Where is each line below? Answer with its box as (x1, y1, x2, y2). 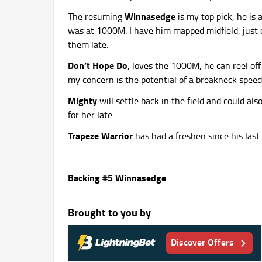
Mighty (68, 94, 97, 108)
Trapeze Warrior (68, 129, 133, 143)
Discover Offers (171, 235, 235, 249)
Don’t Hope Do (68, 58, 127, 73)
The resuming (68, 10, 122, 23)
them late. (68, 38, 108, 51)
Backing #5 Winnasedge (68, 171, 166, 185)
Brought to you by (68, 205, 151, 220)
